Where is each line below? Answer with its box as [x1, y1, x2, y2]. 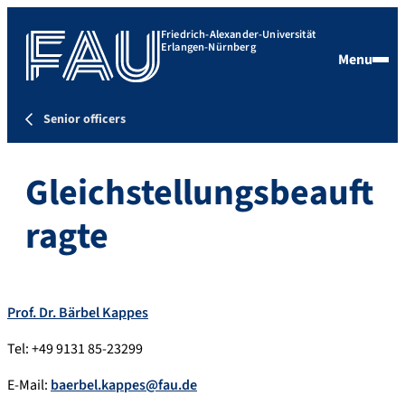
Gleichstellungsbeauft [25, 166, 374, 219]
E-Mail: [7, 374, 51, 395]
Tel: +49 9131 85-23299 [7, 338, 143, 359]
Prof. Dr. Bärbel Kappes [7, 302, 148, 323]
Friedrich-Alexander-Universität [161, 26, 316, 43]
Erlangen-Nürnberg [161, 39, 256, 56]
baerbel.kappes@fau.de [51, 374, 197, 395]
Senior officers [43, 109, 126, 128]
